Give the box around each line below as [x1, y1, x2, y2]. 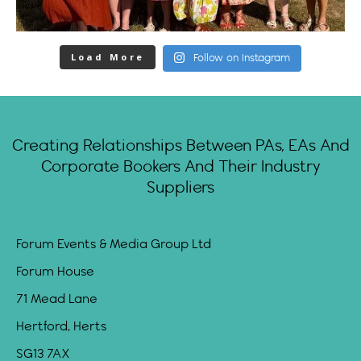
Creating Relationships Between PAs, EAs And [11, 138, 350, 156]
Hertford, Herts [16, 320, 106, 334]
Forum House [16, 265, 94, 280]
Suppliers [147, 180, 214, 197]
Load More [70, 51, 145, 64]
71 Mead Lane [16, 293, 98, 307]
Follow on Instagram [193, 52, 291, 64]
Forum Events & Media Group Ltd [16, 238, 211, 252]
